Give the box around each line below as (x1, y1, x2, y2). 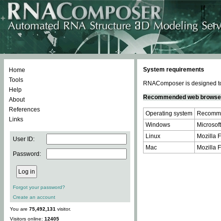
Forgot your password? (13, 184, 65, 190)
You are (10, 206, 29, 212)
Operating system (146, 110, 192, 117)
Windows (146, 121, 170, 128)
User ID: (13, 136, 35, 143)
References (9, 106, 40, 113)
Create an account (13, 194, 55, 200)
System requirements (143, 66, 204, 73)
